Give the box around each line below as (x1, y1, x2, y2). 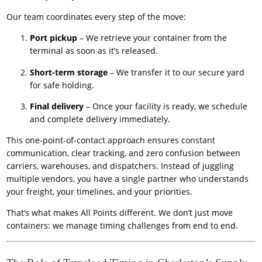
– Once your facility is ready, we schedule (84, 100, 248, 112)
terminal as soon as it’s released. (30, 45, 158, 57)
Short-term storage (30, 66, 108, 78)
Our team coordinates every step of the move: (6, 11, 187, 23)
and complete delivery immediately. (30, 113, 171, 125)
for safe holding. (30, 79, 95, 91)
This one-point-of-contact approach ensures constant (6, 135, 216, 146)
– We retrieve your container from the (77, 32, 227, 44)
